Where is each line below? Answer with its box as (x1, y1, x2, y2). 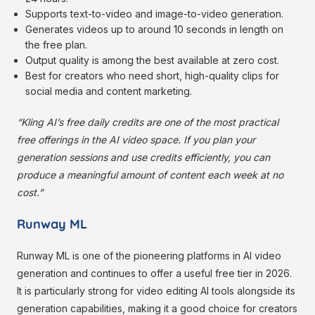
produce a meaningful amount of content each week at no (17, 169, 283, 181)
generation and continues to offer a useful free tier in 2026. (17, 267, 292, 280)
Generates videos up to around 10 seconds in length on (25, 23, 284, 36)
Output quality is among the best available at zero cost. (25, 54, 280, 67)
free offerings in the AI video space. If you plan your (17, 134, 255, 146)
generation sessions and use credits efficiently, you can (17, 151, 270, 164)
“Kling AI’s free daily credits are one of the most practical (17, 116, 278, 129)
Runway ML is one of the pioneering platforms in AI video (17, 250, 281, 262)
